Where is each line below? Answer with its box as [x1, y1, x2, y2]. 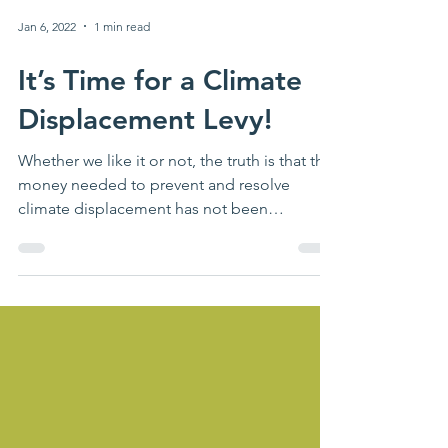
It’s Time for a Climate [18, 99, 302, 133]
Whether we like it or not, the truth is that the [18, 187, 333, 206]
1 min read [94, 54, 150, 70]
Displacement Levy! [18, 138, 272, 172]
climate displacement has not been [18, 235, 268, 254]
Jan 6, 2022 [18, 54, 76, 70]
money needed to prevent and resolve [18, 211, 290, 230]
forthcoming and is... [18, 259, 165, 278]
